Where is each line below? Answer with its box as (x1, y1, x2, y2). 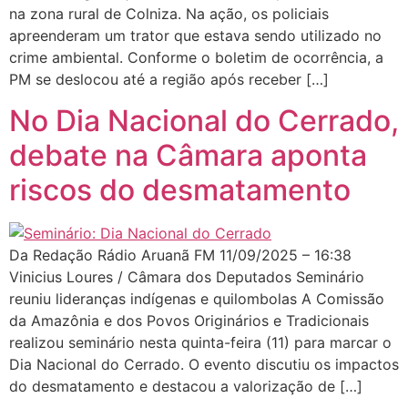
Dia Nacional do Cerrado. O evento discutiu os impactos (9, 354, 399, 373)
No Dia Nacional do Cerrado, (9, 102, 399, 138)
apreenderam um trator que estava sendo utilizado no (9, 26, 382, 46)
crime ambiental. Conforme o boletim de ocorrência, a (9, 48, 383, 67)
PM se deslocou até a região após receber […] (9, 70, 329, 89)
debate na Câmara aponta (9, 137, 367, 173)
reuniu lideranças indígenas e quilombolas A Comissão (9, 289, 384, 308)
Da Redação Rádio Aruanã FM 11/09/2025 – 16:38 (9, 245, 361, 264)
